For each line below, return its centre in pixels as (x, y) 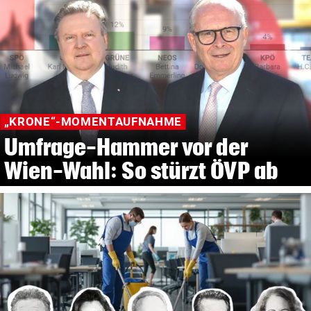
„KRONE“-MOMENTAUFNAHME (93, 122)
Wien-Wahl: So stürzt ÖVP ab (141, 170)
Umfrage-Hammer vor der (126, 146)
